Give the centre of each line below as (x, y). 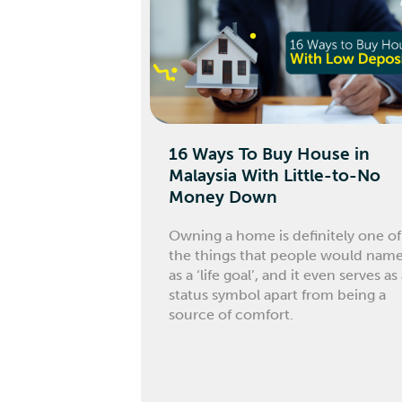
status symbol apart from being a (278, 294)
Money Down (223, 197)
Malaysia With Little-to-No (275, 176)
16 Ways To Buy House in (270, 154)
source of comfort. (232, 314)
